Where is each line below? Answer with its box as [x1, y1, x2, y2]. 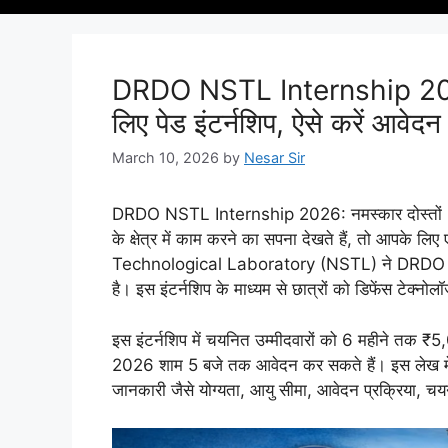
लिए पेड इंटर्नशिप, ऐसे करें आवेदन [112, 106, 441, 141]
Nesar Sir [244, 149, 305, 167]
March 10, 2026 [112, 149, 219, 167]
